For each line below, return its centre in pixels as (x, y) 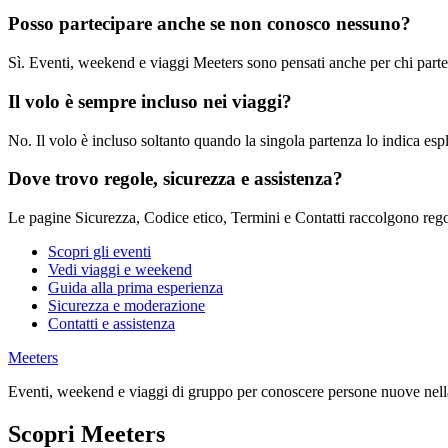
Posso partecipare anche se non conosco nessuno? (209, 24)
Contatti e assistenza (111, 323)
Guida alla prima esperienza (135, 287)
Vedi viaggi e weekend (120, 269)
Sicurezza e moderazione (126, 305)
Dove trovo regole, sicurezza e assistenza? (175, 179)
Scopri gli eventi (99, 251)
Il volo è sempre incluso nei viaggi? (150, 101)
